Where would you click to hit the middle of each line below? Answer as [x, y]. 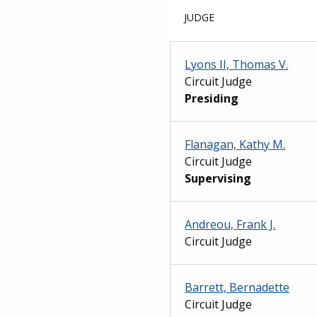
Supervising [218, 178]
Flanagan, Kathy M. [235, 144]
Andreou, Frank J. [230, 224]
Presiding [212, 98]
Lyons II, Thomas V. [237, 64]
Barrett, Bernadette [237, 287]
